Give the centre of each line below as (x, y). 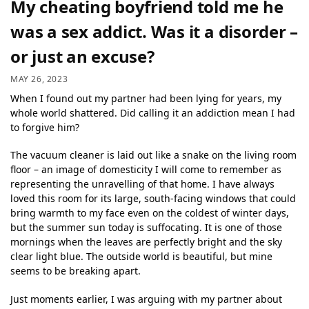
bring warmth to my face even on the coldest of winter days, (150, 213)
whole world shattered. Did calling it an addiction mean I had (153, 112)
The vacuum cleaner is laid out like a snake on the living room (153, 155)
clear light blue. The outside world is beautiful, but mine (141, 257)
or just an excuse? (82, 57)
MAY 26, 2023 (39, 79)
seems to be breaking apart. (76, 271)
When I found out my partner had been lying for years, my (146, 98)
